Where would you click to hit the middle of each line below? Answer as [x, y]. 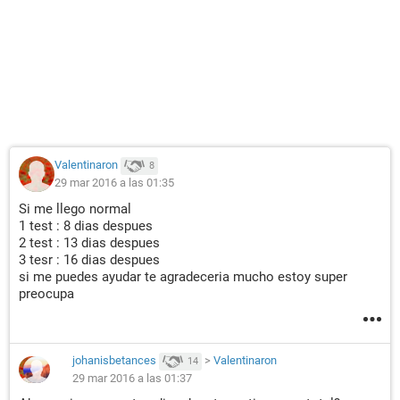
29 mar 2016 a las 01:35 [114, 183]
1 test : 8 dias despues [86, 226]
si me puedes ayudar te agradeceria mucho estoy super [183, 277]
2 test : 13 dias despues [89, 243]
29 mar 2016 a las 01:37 [132, 378]
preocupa [46, 294]
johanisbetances [114, 361]
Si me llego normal [75, 209]
